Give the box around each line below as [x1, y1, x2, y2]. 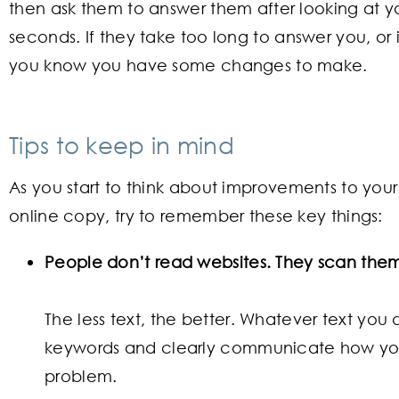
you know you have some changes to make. [9, 54, 368, 75]
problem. [45, 365, 118, 386]
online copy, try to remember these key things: [9, 205, 383, 225]
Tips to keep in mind [9, 129, 234, 159]
